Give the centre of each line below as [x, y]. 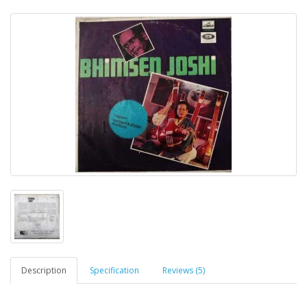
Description [44, 270]
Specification [114, 270]
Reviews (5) [184, 270]
